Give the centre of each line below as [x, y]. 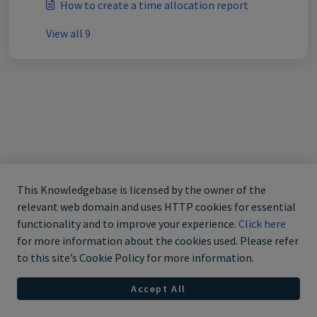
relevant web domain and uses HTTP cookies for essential [156, 207]
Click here [262, 224]
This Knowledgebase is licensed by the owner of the [142, 190]
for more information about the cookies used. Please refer [158, 241]
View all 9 [68, 33]
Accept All [158, 288]
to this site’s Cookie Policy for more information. [136, 258]
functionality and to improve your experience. [128, 224]
